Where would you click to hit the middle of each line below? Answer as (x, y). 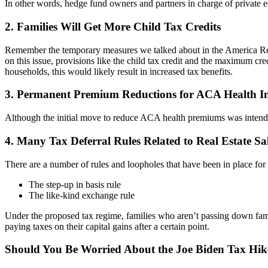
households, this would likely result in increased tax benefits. (119, 71)
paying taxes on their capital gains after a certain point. (107, 226)
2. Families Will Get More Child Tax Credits (113, 27)
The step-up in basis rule (75, 184)
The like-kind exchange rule (82, 195)
